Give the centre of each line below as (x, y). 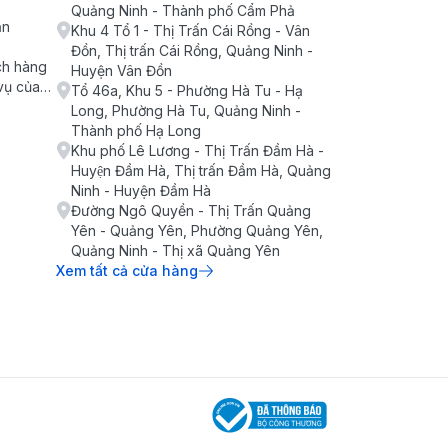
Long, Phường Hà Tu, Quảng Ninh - (186, 110)
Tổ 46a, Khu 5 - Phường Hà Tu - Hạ (187, 90)
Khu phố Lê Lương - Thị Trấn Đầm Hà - (197, 150)
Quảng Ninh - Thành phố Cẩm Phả (183, 10)
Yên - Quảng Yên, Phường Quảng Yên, (197, 230)
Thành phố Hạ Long (136, 130)
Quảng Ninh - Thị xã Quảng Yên (175, 250)
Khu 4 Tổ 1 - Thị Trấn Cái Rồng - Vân (190, 30)
